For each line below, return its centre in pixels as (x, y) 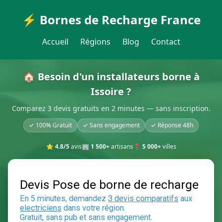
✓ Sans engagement (111, 125)
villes (168, 146)
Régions (95, 42)
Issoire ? (111, 91)
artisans (121, 146)
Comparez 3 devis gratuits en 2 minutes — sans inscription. (111, 108)
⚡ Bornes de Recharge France (111, 20)
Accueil (55, 42)
